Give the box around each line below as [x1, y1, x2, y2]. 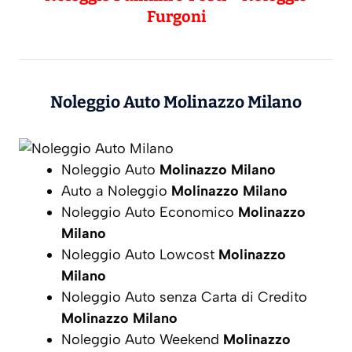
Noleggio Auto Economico [61, 203, 238, 221]
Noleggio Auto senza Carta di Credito [61, 288, 307, 306]
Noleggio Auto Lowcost [61, 245, 218, 263]
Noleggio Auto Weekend [61, 330, 223, 348]
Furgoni [146, 6, 206, 26]
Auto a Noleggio [61, 181, 171, 200]
